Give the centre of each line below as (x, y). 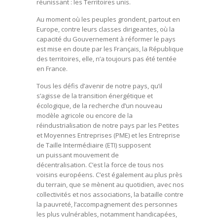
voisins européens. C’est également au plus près (110, 174)
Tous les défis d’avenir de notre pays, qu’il (99, 86)
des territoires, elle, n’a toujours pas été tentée (107, 58)
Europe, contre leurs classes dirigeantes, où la (106, 29)
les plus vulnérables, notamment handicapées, (107, 214)
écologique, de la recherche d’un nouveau (99, 105)
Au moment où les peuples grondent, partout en (108, 19)
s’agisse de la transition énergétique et (95, 95)
